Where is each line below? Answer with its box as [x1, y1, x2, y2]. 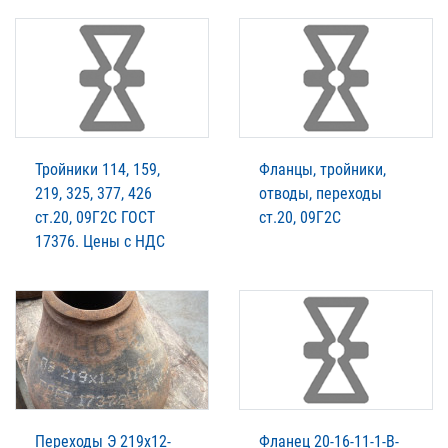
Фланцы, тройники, [259, 159, 386, 179]
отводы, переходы [259, 183, 382, 203]
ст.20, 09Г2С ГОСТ [35, 207, 155, 227]
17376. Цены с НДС [35, 231, 165, 251]
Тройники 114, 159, [35, 159, 160, 179]
